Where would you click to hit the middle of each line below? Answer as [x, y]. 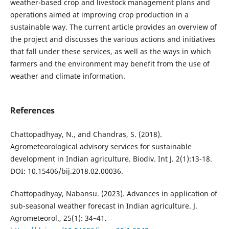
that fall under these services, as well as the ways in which [110, 51]
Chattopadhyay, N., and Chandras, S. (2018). [86, 134]
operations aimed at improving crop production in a [99, 14]
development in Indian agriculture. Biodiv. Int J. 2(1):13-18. [111, 158]
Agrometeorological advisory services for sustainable [101, 146]
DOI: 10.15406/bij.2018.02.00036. [66, 171]
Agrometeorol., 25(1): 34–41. [58, 218]
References [32, 110]
